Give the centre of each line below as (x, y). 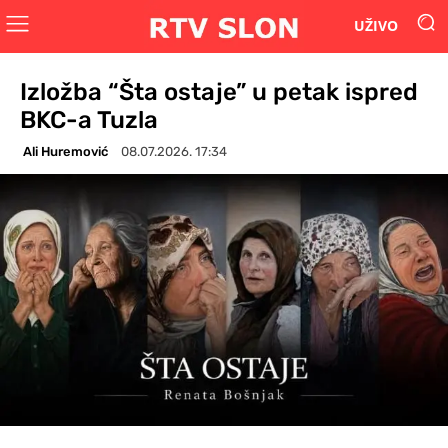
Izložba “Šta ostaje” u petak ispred (219, 91)
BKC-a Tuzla (89, 119)
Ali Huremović (65, 151)
